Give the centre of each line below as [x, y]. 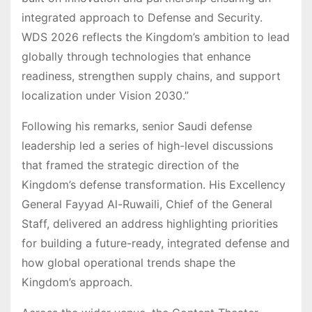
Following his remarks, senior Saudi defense [137, 126]
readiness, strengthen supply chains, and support [151, 76]
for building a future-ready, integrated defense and [156, 243]
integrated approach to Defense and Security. [142, 17]
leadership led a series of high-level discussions [147, 145]
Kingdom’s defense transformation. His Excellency [154, 184]
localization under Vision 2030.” [107, 95]
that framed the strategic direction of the [130, 165]
